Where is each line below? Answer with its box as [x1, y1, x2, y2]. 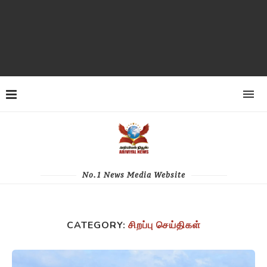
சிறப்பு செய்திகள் [128, 219, 201, 232]
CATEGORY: [66, 219, 126, 232]
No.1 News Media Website [82, 170, 185, 179]
